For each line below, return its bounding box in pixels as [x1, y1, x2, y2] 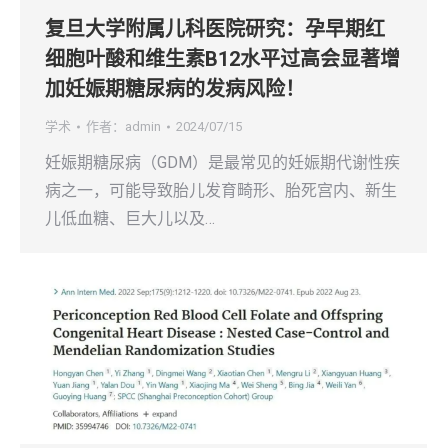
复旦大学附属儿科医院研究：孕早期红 [45, 17, 385, 42]
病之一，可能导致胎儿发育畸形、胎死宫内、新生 [45, 181, 397, 201]
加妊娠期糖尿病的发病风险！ [45, 77, 305, 102]
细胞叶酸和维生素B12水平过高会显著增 [45, 47, 400, 72]
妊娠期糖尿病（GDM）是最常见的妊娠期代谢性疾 [45, 153, 400, 173]
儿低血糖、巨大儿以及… [45, 209, 215, 229]
